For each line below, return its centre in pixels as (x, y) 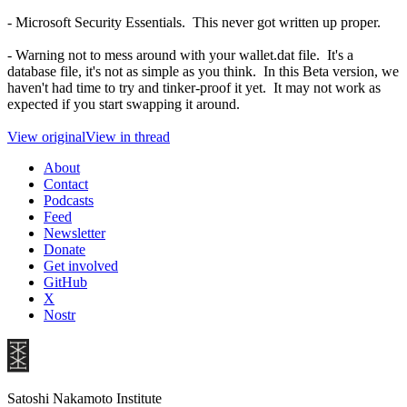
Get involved (81, 265)
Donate (65, 249)
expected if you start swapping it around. (124, 104)
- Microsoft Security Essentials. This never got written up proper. (194, 22)
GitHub (65, 282)
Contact (66, 184)
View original (46, 136)
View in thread (128, 136)
